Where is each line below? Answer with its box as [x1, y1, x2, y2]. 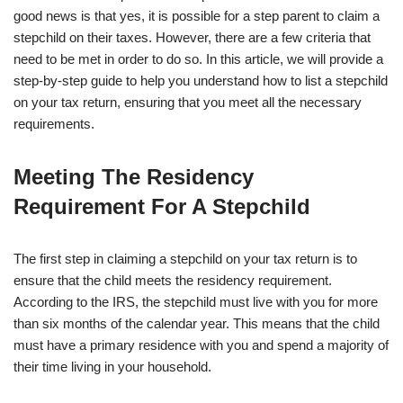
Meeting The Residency [13, 165, 254, 190]
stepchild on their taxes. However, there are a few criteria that [13, 30, 371, 46]
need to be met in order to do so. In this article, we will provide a [13, 51, 383, 67]
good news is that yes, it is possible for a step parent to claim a [13, 8, 380, 24]
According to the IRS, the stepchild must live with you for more [13, 294, 378, 310]
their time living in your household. [13, 359, 211, 375]
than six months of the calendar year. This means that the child [13, 316, 380, 332]
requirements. [13, 116, 94, 132]
